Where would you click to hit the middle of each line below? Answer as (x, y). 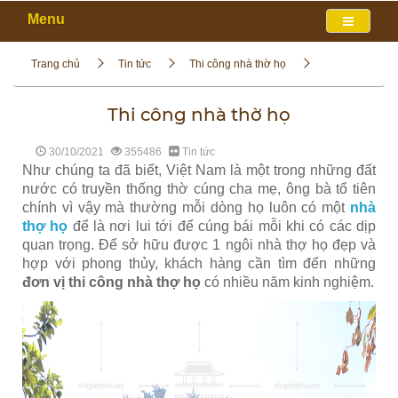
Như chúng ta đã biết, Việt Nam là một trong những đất (199, 170)
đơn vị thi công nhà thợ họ (111, 282)
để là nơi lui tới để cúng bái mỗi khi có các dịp (222, 226)
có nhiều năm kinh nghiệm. (287, 282)
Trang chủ (56, 64)
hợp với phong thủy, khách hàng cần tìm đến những (199, 263)
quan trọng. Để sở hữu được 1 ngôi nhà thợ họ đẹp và (199, 245)
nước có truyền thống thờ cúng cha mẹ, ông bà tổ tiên (199, 189)
